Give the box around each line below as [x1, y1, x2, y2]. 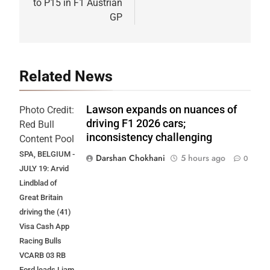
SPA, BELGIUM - [19, 149, 75, 159]
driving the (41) [19, 207, 71, 217]
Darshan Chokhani [96, 152, 165, 165]
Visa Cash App [19, 222, 69, 231]
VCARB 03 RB [19, 251, 66, 260]
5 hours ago [181, 152, 225, 165]
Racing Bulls [19, 236, 61, 246]
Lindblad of [19, 178, 57, 188]
